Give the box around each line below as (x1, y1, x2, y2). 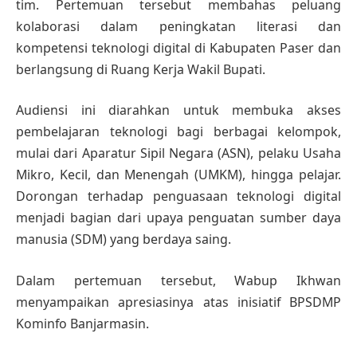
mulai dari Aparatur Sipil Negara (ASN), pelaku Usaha (16, 144, 341, 163)
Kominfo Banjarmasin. (16, 315, 149, 333)
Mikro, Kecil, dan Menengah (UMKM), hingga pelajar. (16, 166, 341, 184)
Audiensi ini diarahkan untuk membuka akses (16, 101, 341, 120)
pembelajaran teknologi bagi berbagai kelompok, (16, 123, 341, 141)
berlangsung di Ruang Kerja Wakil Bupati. (16, 60, 265, 78)
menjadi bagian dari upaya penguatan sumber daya (16, 209, 341, 227)
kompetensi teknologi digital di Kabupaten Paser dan (16, 38, 341, 57)
